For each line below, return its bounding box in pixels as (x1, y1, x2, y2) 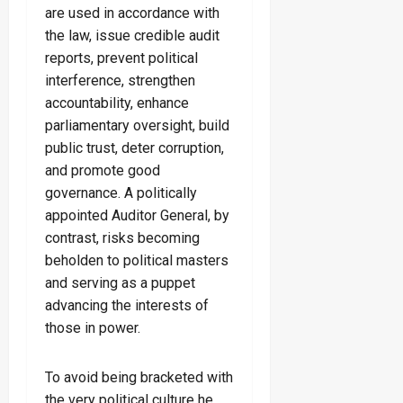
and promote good (45, 162, 160, 180)
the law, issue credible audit (45, 27, 219, 45)
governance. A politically (45, 184, 197, 202)
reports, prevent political (45, 49, 198, 67)
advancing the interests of (45, 297, 209, 315)
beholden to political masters (45, 252, 228, 270)
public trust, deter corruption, (45, 139, 224, 157)
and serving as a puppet (45, 274, 195, 292)
